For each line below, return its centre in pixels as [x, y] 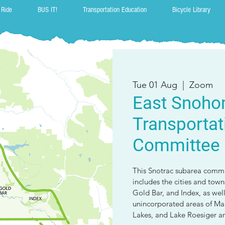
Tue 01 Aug [155, 85]
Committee [176, 145]
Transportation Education [115, 10]
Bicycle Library [191, 10]
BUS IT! [47, 10]
